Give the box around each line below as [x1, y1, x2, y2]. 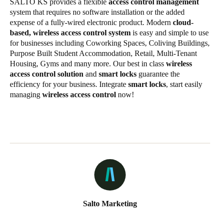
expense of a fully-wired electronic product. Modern [10, 18, 173, 27]
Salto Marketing [83, 199, 137, 208]
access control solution [10, 69, 83, 78]
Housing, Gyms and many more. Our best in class [10, 59, 166, 68]
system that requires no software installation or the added [10, 7, 185, 16]
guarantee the [137, 69, 180, 78]
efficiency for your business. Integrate [10, 80, 128, 88]
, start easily [166, 80, 202, 88]
